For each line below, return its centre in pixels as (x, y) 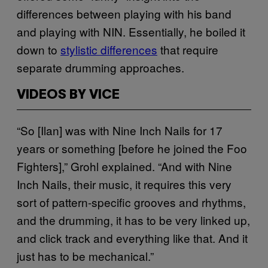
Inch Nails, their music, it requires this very (124, 184)
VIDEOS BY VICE (68, 95)
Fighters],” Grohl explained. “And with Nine (124, 166)
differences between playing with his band (124, 13)
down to (39, 49)
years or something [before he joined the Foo (132, 148)
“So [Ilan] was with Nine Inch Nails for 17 (120, 130)
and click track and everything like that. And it (132, 237)
